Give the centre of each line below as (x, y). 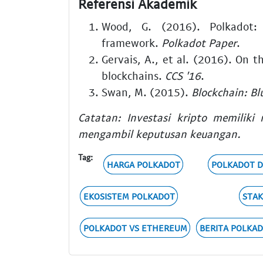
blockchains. (133, 75)
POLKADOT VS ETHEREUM (135, 228)
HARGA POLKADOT (143, 165)
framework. (131, 42)
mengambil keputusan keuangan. (159, 133)
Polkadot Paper (199, 42)
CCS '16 (183, 75)
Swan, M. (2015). (146, 92)
